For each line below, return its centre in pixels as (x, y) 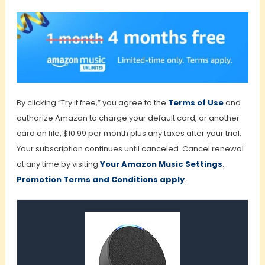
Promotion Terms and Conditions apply (100, 180)
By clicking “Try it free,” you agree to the (92, 103)
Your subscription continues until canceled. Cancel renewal (130, 149)
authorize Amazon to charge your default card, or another (128, 118)
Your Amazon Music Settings (161, 164)
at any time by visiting (58, 164)
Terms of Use (195, 103)
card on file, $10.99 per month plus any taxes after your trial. (129, 134)
